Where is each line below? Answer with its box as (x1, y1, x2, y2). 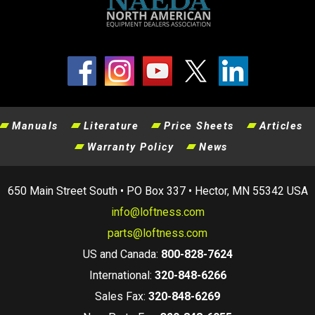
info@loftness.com (110, 205, 205, 219)
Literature (83, 119, 139, 132)
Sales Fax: (95, 289, 148, 303)
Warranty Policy (87, 140, 174, 153)
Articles (259, 119, 303, 132)
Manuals (12, 119, 58, 132)
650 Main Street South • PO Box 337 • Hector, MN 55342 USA (7, 184, 308, 198)
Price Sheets (164, 119, 234, 132)
